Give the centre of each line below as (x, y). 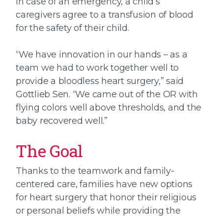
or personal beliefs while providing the (98, 211)
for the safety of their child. (72, 28)
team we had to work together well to (97, 68)
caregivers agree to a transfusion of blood (105, 15)
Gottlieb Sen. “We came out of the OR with (107, 95)
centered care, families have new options (104, 184)
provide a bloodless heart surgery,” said (100, 81)
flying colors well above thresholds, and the (109, 108)
